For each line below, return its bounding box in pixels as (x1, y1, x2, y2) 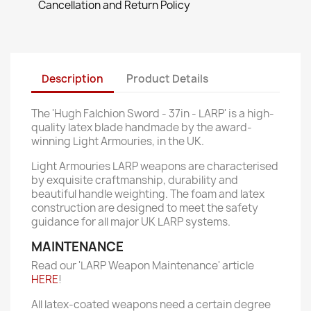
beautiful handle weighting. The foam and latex (31, 187, 264, 201)
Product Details (126, 71, 209, 86)
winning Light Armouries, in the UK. (31, 134, 204, 149)
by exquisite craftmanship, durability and (31, 173, 238, 187)
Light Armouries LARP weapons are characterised (31, 159, 278, 174)
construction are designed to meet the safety (31, 201, 258, 215)
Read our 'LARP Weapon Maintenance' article (31, 258, 254, 273)
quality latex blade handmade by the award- (31, 120, 252, 135)
